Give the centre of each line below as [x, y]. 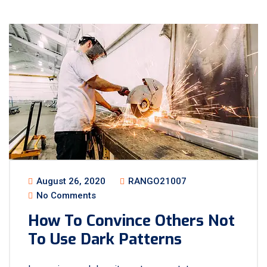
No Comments [65, 195]
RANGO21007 [156, 181]
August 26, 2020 [70, 181]
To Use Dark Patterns [105, 239]
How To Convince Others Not [131, 221]
